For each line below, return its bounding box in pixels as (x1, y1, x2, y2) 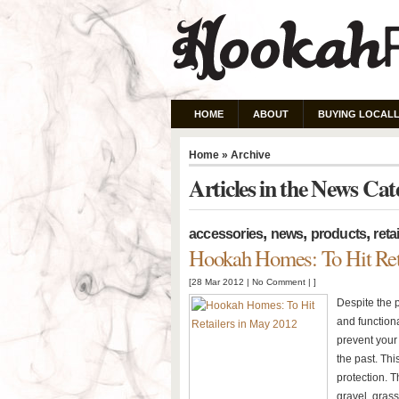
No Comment (252, 277, 305, 287)
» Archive (219, 149, 271, 160)
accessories (189, 226, 264, 241)
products (310, 226, 367, 241)
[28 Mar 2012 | (189, 277, 252, 287)
